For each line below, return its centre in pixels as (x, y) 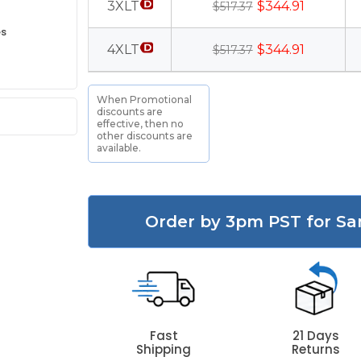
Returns (315, 349)
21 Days (315, 336)
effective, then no (141, 124)
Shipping (164, 349)
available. (119, 148)
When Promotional (145, 100)
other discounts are (145, 136)
